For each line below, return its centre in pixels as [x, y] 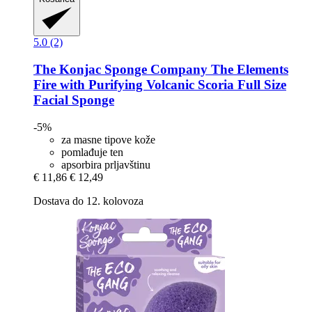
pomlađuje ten [92, 152]
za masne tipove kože [108, 139]
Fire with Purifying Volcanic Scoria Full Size [160, 84]
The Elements [248, 69]
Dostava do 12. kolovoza [88, 201]
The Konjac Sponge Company [120, 69]
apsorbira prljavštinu [106, 164]
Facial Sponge [74, 100]
